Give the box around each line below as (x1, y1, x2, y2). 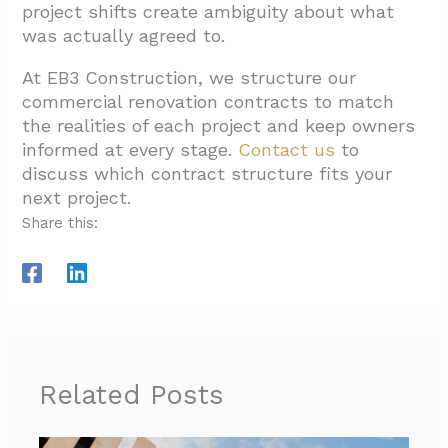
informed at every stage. (22, 139, 239, 161)
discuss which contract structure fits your (22, 163, 393, 185)
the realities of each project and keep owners (22, 115, 416, 137)
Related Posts (39, 378, 225, 411)
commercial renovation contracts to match (22, 91, 395, 113)
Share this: (22, 214, 99, 233)
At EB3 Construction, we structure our (22, 67, 357, 89)
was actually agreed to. (22, 25, 226, 47)
